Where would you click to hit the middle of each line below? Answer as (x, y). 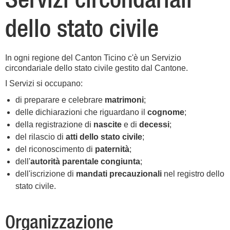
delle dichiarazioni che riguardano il (81, 112)
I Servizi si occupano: (44, 83)
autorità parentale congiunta (85, 161)
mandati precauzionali (119, 174)
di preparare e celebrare (60, 100)
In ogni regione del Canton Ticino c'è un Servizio (93, 58)
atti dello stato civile (104, 137)
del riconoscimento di (55, 149)
